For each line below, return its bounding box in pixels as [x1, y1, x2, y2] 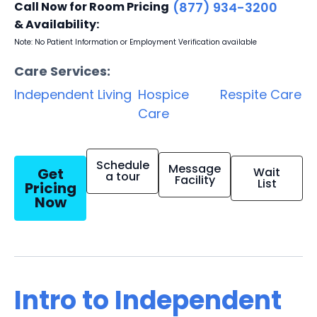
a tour [105, 168, 140, 185]
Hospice [137, 85, 189, 103]
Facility [174, 171, 215, 188]
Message [168, 160, 221, 177]
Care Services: [14, 62, 110, 80]
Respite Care [220, 85, 302, 103]
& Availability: [14, 16, 99, 33]
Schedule [96, 156, 149, 173]
